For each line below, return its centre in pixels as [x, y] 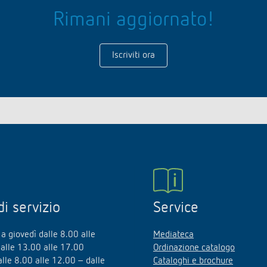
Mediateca [173, 235]
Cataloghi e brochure [193, 261]
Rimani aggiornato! [133, 20]
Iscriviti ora [133, 55]
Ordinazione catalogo [194, 248]
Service [176, 208]
